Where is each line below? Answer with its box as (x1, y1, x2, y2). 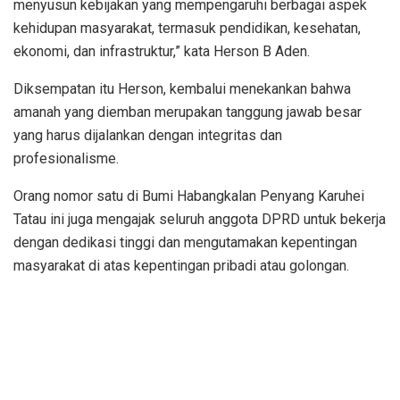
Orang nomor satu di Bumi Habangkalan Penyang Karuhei (13, 187, 364, 204)
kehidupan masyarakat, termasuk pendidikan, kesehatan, (13, 19, 361, 37)
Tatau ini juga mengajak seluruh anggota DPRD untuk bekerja (13, 210, 386, 228)
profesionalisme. (13, 149, 119, 167)
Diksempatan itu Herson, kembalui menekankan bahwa (13, 79, 351, 97)
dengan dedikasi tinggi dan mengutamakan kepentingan (13, 233, 357, 251)
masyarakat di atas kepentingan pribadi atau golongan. (13, 256, 349, 274)
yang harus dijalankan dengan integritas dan (13, 126, 282, 144)
